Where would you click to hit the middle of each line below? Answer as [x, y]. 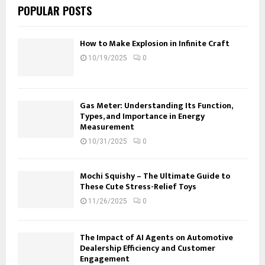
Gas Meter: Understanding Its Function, [156, 105]
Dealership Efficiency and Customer [148, 248]
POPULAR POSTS [55, 11]
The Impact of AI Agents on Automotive [156, 237]
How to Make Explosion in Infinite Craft [155, 44]
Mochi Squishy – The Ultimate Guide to [155, 176]
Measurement [107, 127]
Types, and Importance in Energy [142, 116]
